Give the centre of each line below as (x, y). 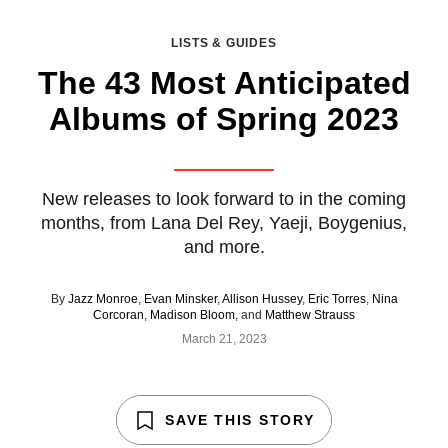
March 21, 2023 (224, 338)
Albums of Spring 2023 (224, 118)
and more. (224, 246)
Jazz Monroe (102, 298)
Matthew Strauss (310, 314)
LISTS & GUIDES (224, 42)
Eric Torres (336, 298)
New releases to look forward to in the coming (224, 198)
